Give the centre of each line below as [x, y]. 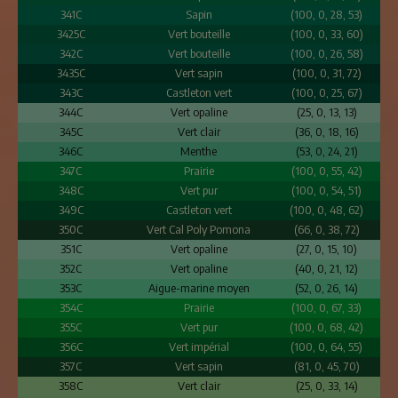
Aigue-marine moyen [199, 288]
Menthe [199, 151]
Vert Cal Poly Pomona [199, 229]
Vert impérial [199, 346]
